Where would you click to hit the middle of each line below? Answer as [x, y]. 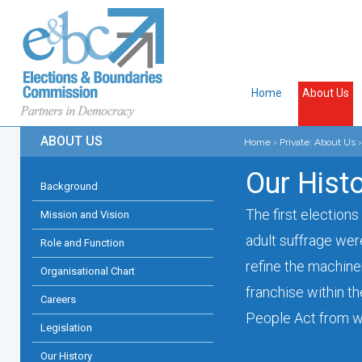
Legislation [66, 328]
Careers [58, 299]
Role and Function [82, 243]
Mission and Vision [85, 215]
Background [69, 186]
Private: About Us [317, 142]
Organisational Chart [88, 271]
